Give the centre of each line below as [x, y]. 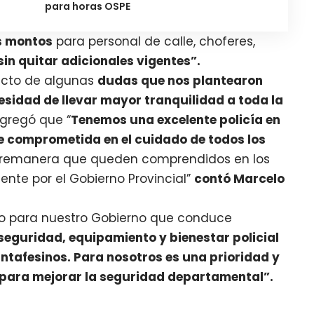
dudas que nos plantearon [180, 81]
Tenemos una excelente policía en [176, 120]
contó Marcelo [240, 179]
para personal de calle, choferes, [154, 42]
